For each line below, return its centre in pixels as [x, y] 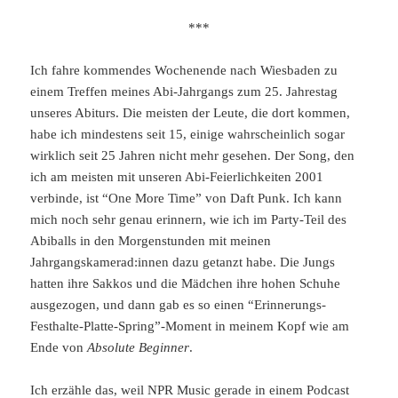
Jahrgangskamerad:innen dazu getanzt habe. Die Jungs [183, 262]
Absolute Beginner [139, 347]
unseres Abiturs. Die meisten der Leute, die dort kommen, [191, 112]
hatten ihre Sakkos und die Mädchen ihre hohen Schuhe [186, 283]
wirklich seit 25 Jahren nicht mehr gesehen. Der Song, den [193, 155]
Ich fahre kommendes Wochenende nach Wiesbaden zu [184, 70]
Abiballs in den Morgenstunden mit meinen [151, 240]
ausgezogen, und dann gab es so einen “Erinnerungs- [179, 304]
